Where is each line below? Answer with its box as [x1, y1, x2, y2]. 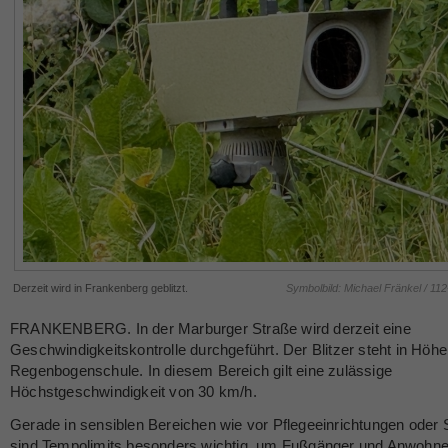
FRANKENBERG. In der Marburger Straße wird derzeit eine [10, 320, 411, 337]
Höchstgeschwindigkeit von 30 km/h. [10, 383, 257, 400]
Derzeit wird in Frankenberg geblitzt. [13, 282, 188, 294]
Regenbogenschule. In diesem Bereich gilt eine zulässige [10, 362, 393, 379]
